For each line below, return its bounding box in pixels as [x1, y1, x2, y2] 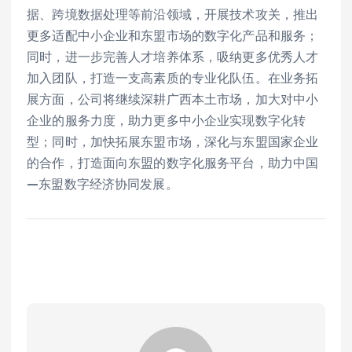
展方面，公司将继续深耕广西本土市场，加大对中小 [27, 90, 319, 107]
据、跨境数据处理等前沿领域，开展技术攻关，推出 [27, 5, 319, 22]
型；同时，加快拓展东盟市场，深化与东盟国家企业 [27, 133, 319, 149]
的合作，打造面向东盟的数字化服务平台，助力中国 [27, 154, 319, 170]
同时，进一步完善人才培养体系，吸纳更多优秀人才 [27, 48, 319, 64]
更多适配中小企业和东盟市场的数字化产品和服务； [27, 27, 319, 43]
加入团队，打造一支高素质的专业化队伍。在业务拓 [27, 69, 319, 86]
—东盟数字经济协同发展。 [27, 175, 178, 192]
